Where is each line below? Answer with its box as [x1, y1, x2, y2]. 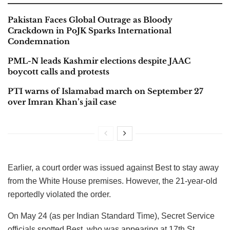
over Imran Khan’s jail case [8, 97, 117, 107]
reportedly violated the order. [8, 189, 111, 199]
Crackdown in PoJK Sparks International [8, 25, 171, 35]
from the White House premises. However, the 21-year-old [8, 176, 217, 185]
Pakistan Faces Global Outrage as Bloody [8, 14, 172, 25]
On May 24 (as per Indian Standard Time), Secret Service [8, 211, 215, 220]
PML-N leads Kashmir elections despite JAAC [8, 55, 190, 66]
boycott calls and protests [8, 66, 109, 76]
